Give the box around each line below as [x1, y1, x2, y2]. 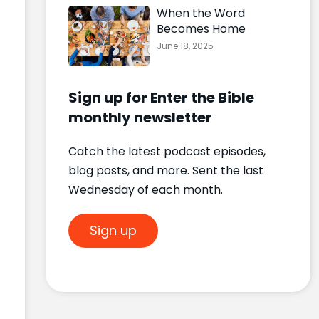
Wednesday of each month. [68, 182, 223, 199]
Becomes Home [156, 20, 246, 37]
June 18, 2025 [156, 39, 214, 52]
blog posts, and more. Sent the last [68, 162, 263, 179]
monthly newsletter [68, 108, 212, 128]
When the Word [156, 4, 245, 21]
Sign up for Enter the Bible [68, 88, 254, 108]
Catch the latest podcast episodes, [68, 143, 266, 160]
